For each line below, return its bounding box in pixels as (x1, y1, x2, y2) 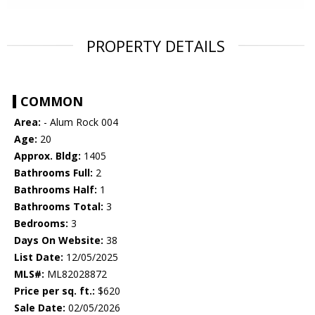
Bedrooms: (14, 217, 68, 231)
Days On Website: (14, 233, 103, 247)
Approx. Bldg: (14, 149, 81, 163)
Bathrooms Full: (14, 166, 93, 180)
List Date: (14, 250, 63, 264)
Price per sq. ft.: (14, 284, 95, 298)
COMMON (20, 93, 83, 110)
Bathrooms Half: (14, 183, 97, 197)
